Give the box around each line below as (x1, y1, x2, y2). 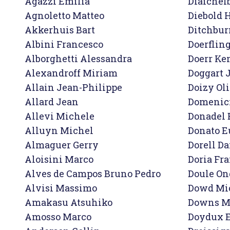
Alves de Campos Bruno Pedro (25, 167, 161, 180)
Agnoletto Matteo (25, 9, 104, 22)
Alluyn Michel (25, 124, 93, 137)
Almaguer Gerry (25, 139, 99, 151)
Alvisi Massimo (25, 182, 97, 194)
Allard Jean (25, 95, 79, 108)
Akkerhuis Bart (25, 24, 95, 36)
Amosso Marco (25, 210, 91, 223)
